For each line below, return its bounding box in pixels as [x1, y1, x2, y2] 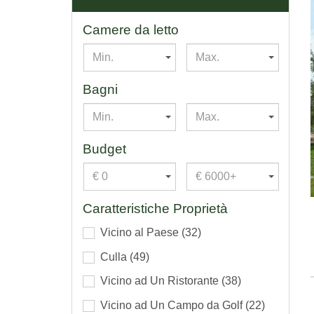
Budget [83, 141, 126, 156]
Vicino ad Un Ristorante [100, 275, 221, 287]
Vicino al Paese [100, 226, 182, 238]
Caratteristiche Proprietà [83, 200, 228, 216]
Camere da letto [83, 22, 179, 37]
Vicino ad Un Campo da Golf [100, 299, 245, 312]
